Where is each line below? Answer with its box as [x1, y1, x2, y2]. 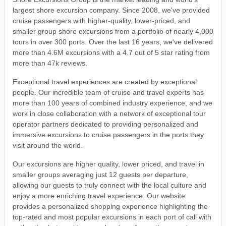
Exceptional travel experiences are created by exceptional [13, 77, 197, 86]
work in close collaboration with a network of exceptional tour [13, 109, 206, 118]
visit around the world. [13, 141, 83, 149]
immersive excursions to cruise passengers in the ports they [13, 130, 204, 139]
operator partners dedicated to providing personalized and [13, 120, 198, 128]
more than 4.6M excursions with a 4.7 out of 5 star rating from [13, 48, 210, 56]
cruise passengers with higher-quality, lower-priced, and [13, 16, 190, 25]
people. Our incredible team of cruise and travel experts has [13, 88, 204, 96]
